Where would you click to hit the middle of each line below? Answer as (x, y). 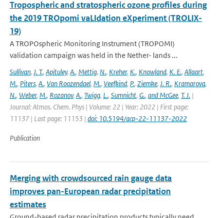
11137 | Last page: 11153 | (49, 118)
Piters (28, 83)
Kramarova (190, 83)
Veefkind (115, 83)
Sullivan (20, 72)
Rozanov (61, 95)
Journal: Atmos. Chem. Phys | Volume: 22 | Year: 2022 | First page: (99, 107)
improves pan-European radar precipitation (90, 191)
